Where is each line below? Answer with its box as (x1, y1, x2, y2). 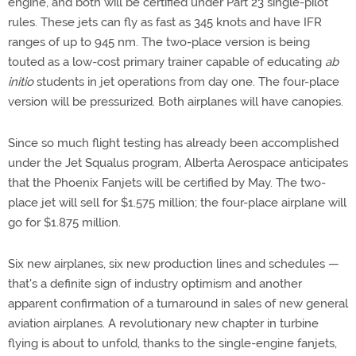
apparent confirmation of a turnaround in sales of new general (8, 296, 348, 311)
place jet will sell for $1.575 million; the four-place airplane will (8, 195, 346, 210)
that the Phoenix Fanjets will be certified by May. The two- (8, 176, 326, 190)
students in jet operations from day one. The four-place (33, 75, 339, 89)
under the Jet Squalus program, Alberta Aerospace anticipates (8, 156, 348, 170)
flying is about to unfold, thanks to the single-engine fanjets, (8, 336, 337, 350)
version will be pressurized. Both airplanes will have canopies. (8, 95, 343, 109)
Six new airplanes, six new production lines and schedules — (8, 257, 339, 271)
